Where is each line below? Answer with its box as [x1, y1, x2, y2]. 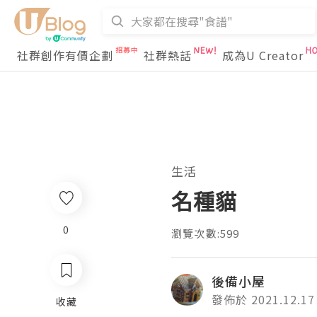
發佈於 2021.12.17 [212, 291, 315, 308]
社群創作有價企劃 [17, 47, 113, 64]
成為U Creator [222, 47, 304, 64]
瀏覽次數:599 [171, 226, 240, 241]
